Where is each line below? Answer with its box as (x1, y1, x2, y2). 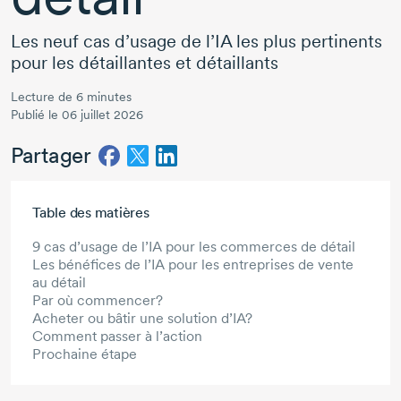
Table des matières (32, 204, 149, 222)
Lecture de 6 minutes (11, 90, 132, 105)
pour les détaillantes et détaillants (11, 52, 278, 74)
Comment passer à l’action (32, 328, 202, 346)
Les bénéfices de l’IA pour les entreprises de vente (32, 256, 354, 274)
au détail (32, 274, 86, 292)
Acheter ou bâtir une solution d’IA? (32, 310, 252, 328)
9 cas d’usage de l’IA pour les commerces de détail (32, 238, 355, 256)
